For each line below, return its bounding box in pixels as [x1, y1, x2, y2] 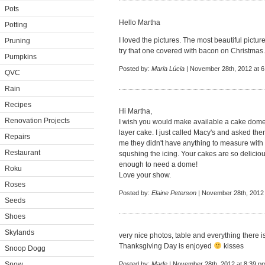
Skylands [5, 228, 34, 237]
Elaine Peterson [151, 189, 196, 196]
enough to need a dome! [119, 160, 198, 169]
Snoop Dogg [5, 244, 46, 253]
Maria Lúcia [151, 65, 185, 72]
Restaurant [5, 148, 40, 157]
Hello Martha [119, 18, 160, 27]
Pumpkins [5, 53, 37, 61]
